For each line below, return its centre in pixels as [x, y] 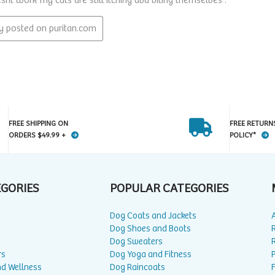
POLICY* [243, 136]
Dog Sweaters [136, 242]
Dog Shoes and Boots [150, 229]
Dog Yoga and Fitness [151, 255]
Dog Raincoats [137, 268]
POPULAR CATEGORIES [169, 189]
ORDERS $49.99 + [38, 136]
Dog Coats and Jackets [153, 216]
